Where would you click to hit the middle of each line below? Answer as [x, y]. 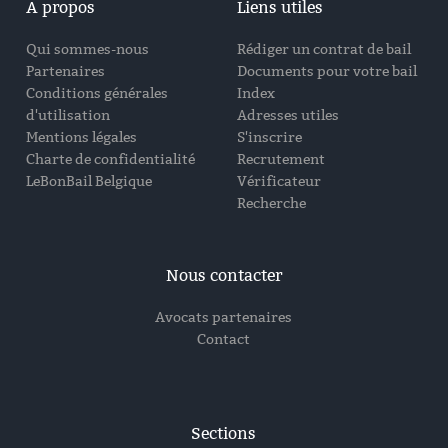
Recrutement [280, 159]
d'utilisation [68, 115]
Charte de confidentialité [111, 159]
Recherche [271, 203]
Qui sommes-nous [88, 49]
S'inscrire [269, 137]
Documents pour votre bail [326, 71]
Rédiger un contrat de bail [323, 49]
